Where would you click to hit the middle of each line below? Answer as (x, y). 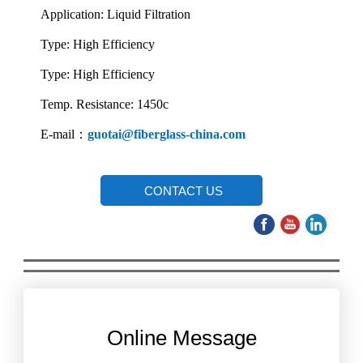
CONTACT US (184, 191)
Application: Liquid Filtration (116, 14)
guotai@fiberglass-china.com (167, 134)
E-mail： (64, 134)
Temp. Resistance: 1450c (105, 104)
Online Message (181, 337)
